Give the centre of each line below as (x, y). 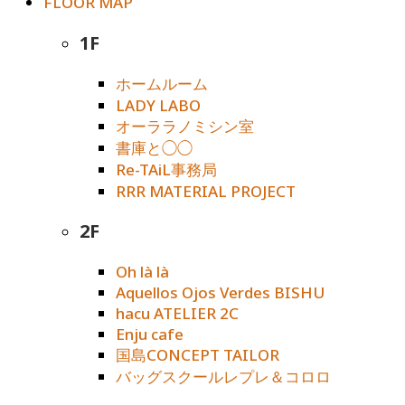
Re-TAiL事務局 (166, 169)
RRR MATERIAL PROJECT (206, 191)
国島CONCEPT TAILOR (198, 355)
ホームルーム (162, 83)
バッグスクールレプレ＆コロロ (223, 377)
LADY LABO (158, 105)
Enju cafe (150, 334)
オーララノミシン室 (185, 126)
